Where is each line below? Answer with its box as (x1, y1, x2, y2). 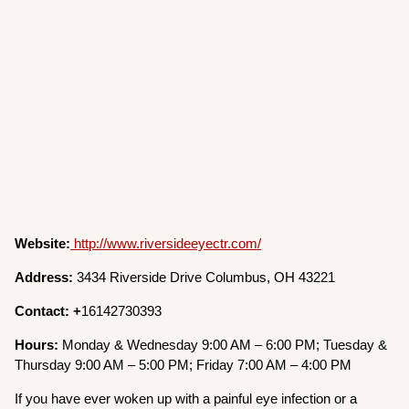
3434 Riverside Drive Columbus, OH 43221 (77, 269, 336, 286)
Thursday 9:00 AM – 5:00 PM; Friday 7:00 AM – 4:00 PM (15, 357, 352, 373)
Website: (15, 236, 71, 252)
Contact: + (15, 303, 82, 320)
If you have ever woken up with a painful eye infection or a (15, 391, 358, 407)
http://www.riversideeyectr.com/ (74, 236, 262, 252)
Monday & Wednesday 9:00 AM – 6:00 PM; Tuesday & (62, 337, 388, 353)
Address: (15, 269, 78, 286)
